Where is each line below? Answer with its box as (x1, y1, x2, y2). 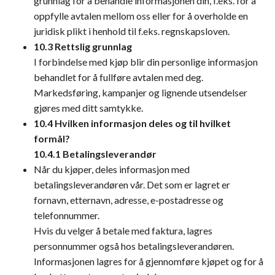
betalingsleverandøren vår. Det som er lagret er (34, 179, 230, 190)
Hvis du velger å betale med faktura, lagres (34, 225, 212, 236)
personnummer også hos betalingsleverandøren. (34, 240, 234, 252)
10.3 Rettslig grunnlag (34, 41, 132, 52)
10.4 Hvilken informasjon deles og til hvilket (34, 117, 231, 129)
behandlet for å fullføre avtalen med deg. (34, 71, 203, 83)
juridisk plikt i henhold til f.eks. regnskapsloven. (34, 25, 230, 37)
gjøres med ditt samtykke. (34, 102, 143, 114)
